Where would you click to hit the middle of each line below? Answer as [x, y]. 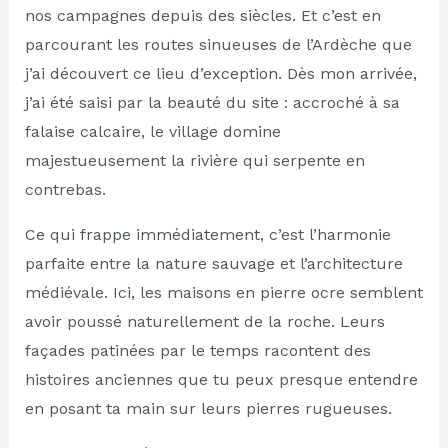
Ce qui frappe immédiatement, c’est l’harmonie [207, 234]
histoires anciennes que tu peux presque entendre [221, 379]
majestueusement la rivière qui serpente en [194, 160]
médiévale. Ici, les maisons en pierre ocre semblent [223, 292]
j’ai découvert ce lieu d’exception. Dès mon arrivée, [220, 73]
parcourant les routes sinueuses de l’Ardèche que [218, 44]
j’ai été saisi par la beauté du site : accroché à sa [212, 102]
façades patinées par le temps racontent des [197, 350]
